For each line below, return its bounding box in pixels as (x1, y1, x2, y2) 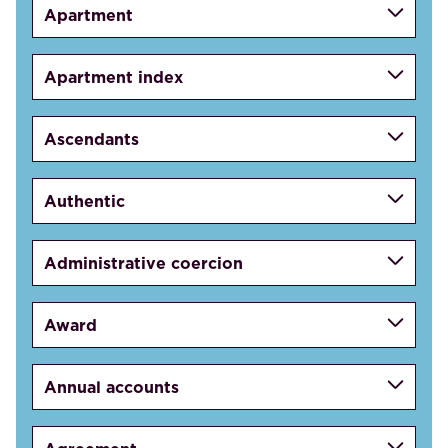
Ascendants (44, 127, 140, 150)
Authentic (44, 189, 126, 212)
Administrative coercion (44, 251, 244, 274)
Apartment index (44, 65, 184, 88)
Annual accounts (44, 375, 180, 398)
